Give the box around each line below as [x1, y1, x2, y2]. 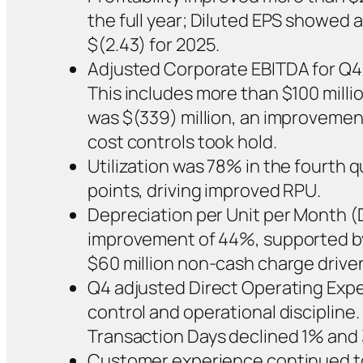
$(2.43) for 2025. [88, 32, 220, 57]
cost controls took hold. [88, 129, 277, 154]
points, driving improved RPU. [88, 177, 322, 203]
